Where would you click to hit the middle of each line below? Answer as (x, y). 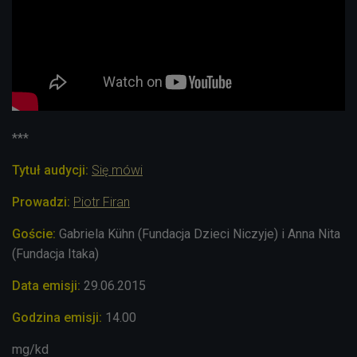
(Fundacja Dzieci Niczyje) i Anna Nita (237, 233)
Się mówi (117, 170)
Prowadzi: (43, 202)
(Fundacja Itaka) (55, 253)
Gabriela (82, 233)
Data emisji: (46, 285)
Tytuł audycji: (50, 170)
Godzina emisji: (57, 317)
